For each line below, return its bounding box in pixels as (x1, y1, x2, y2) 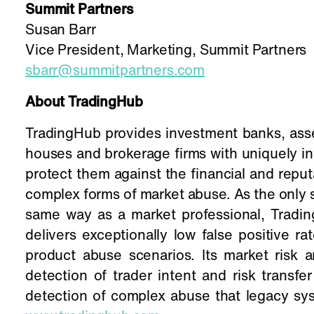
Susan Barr (25, 24, 96, 38)
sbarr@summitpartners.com (25, 64, 205, 78)
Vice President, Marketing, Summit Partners (25, 44, 307, 58)
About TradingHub (25, 96, 143, 110)
